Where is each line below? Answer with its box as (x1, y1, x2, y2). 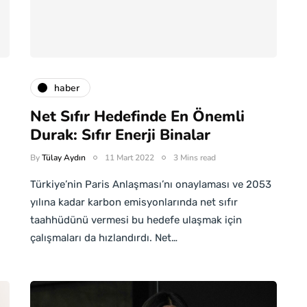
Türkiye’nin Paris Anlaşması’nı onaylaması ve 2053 (30, 178, 271, 191)
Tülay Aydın (42, 152, 86, 163)
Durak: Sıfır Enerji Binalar (30, 125, 210, 145)
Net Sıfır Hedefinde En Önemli (30, 106, 245, 127)
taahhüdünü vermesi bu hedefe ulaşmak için (30, 214, 242, 226)
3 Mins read (173, 152, 216, 163)
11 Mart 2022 (105, 152, 154, 163)
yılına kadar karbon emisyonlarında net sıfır (30, 196, 238, 208)
